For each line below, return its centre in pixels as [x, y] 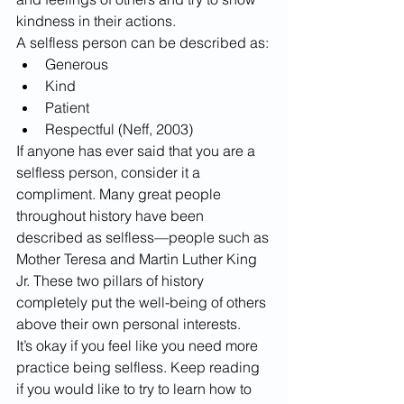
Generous [77, 64]
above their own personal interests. [130, 323]
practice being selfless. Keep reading [140, 367]
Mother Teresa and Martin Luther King [138, 258]
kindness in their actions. [98, 20]
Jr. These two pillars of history [112, 280]
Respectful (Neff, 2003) [119, 129]
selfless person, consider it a [110, 172]
